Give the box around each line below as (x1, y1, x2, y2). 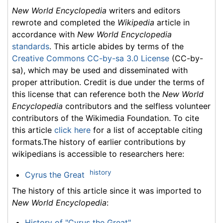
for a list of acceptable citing (91, 124, 203, 135)
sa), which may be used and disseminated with (12, 65, 188, 75)
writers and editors (107, 5, 180, 15)
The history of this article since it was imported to (12, 186, 202, 196)
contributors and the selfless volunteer (63, 101, 211, 111)
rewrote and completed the (12, 17, 117, 27)
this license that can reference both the (12, 89, 162, 99)
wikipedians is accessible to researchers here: (12, 148, 184, 159)
